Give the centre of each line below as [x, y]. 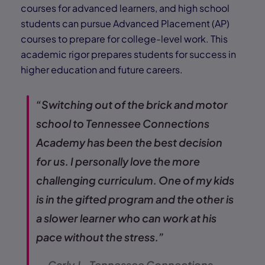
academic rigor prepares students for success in [128, 54]
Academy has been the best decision [129, 143]
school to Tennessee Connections [123, 124]
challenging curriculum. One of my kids [135, 180]
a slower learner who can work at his [126, 218]
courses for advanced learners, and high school [125, 8]
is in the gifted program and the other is [135, 199]
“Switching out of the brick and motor [132, 105]
